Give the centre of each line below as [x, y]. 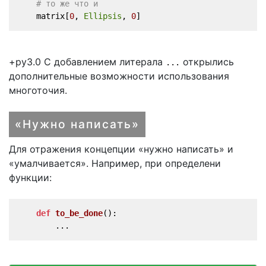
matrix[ [43, 16]
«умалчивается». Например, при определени [115, 163]
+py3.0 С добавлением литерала [87, 61]
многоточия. [38, 90]
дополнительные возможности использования [119, 76]
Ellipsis [103, 16]
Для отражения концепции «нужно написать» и [121, 149]
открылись [207, 61]
